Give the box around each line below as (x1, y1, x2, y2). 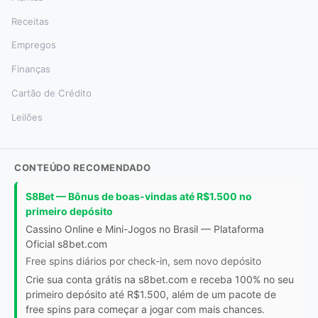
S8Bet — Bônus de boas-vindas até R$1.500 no (26, 190, 252, 202)
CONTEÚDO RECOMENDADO (14, 161, 150, 173)
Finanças (11, 63, 50, 75)
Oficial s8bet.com (26, 237, 107, 250)
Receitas (11, 15, 49, 27)
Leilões (11, 111, 43, 123)
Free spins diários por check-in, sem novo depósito (26, 254, 261, 267)
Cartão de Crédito (11, 87, 92, 99)
